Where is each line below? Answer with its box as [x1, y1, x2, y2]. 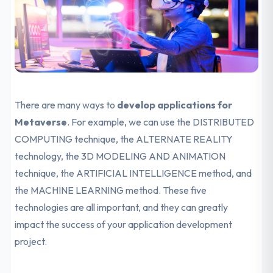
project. [15, 235, 48, 247]
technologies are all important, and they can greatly [15, 201, 229, 213]
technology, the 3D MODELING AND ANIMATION [15, 150, 226, 162]
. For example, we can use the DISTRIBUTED [67, 116, 255, 128]
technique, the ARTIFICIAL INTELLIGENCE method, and [15, 167, 252, 179]
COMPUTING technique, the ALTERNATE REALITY [15, 133, 233, 145]
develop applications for [117, 99, 233, 111]
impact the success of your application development [15, 218, 233, 230]
